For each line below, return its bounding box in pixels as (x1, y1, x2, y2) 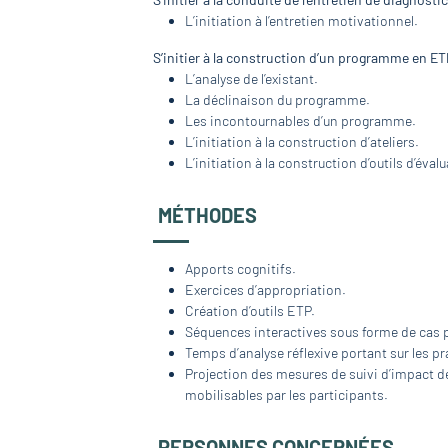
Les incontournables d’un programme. (185, 111, 417, 129)
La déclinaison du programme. (185, 90, 371, 108)
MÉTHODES (158, 202, 258, 227)
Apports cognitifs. (185, 260, 297, 278)
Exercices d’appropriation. (185, 281, 347, 299)
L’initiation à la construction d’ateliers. (185, 132, 420, 150)
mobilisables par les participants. (185, 386, 389, 404)
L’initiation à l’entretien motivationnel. (185, 11, 419, 29)
